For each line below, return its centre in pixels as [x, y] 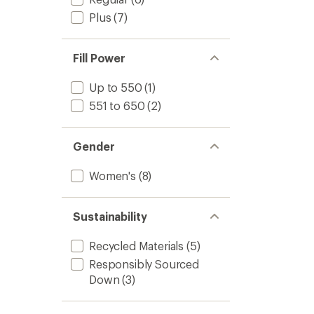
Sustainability [110, 216]
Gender [94, 146]
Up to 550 [116, 87]
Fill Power [100, 58]
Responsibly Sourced [144, 264]
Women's [112, 176]
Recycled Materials [137, 246]
